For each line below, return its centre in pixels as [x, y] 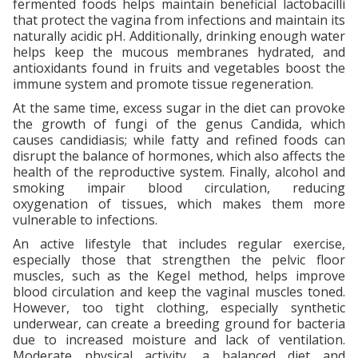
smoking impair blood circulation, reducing [179, 187]
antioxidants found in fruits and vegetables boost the [179, 68]
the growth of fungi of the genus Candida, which [179, 123]
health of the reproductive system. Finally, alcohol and [179, 171]
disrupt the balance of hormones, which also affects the [179, 155]
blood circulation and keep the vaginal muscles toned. [179, 291]
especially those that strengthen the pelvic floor [179, 259]
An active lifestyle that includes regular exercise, [179, 243]
